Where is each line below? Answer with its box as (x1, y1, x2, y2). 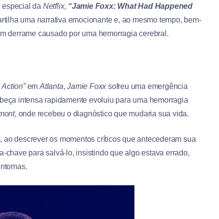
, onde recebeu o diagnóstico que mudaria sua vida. (15, 109, 189, 118)
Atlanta (40, 82, 64, 91)
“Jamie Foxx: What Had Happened (68, 2, 193, 11)
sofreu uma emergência (106, 82, 188, 91)
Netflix (43, 2, 65, 11)
